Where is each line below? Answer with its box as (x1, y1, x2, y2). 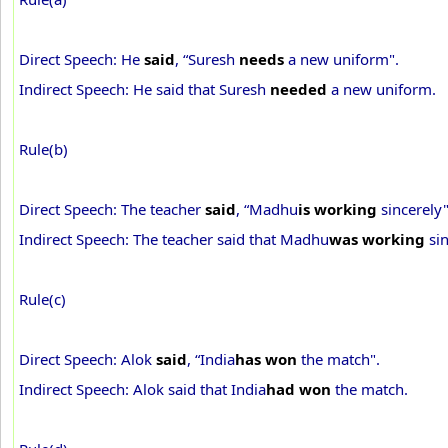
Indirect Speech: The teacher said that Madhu (19, 229, 329, 249)
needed (270, 79, 327, 99)
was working (329, 229, 425, 249)
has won (235, 349, 297, 369)
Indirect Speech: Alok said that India (19, 379, 266, 399)
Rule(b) (19, 139, 68, 159)
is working (298, 199, 377, 219)
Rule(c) (19, 289, 66, 309)
